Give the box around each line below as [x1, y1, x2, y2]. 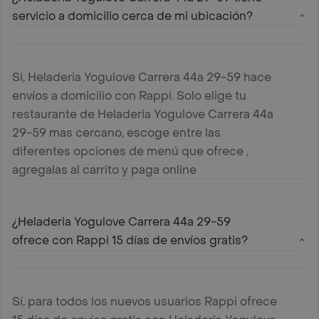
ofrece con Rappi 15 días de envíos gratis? [12, 232, 248, 248]
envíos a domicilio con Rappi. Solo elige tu [12, 88, 246, 103]
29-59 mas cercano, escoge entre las [12, 125, 221, 140]
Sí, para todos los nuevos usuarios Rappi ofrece [12, 293, 277, 309]
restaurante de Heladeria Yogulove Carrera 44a [12, 106, 273, 122]
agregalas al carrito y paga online [12, 162, 197, 177]
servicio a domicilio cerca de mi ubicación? [12, 8, 253, 23]
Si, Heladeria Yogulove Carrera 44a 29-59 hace [12, 69, 271, 85]
